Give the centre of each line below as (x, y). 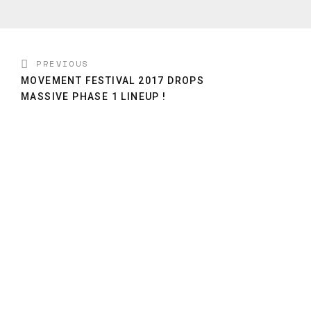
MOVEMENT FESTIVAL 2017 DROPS (113, 80)
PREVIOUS (62, 63)
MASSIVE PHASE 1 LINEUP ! (94, 96)
